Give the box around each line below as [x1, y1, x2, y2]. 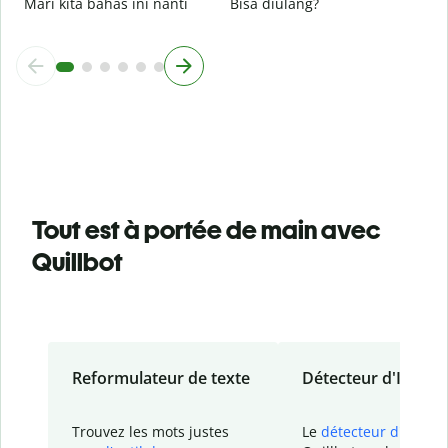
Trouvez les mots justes [72, 422, 229, 442]
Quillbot [32, 246, 123, 279]
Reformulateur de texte [72, 367, 250, 390]
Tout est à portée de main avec [32, 214, 380, 247]
